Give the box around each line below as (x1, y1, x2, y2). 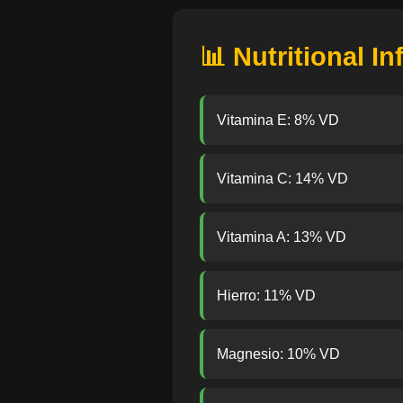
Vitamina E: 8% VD (217, 112, 339, 128)
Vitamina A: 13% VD (217, 229, 346, 245)
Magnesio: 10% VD (217, 346, 340, 362)
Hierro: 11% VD (217, 288, 316, 303)
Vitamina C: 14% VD (217, 171, 348, 186)
